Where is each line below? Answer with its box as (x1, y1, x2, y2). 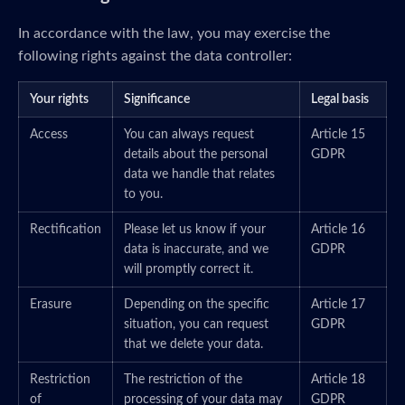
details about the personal (124, 148, 268, 161)
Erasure (30, 298, 71, 311)
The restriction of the (124, 373, 242, 386)
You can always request (124, 128, 254, 141)
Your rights (30, 93, 89, 106)
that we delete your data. (124, 338, 263, 351)
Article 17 (311, 298, 365, 311)
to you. (124, 188, 163, 201)
